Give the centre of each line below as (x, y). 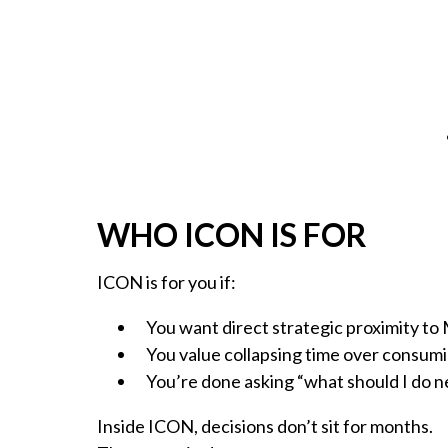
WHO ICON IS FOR (232, 234)
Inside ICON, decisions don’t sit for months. (265, 425)
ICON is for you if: (166, 281)
